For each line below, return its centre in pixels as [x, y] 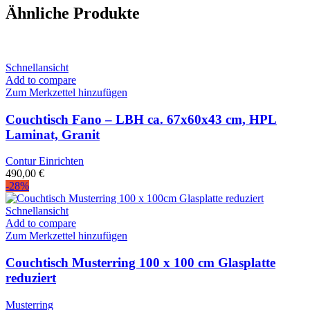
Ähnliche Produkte [73, 13]
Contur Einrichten [45, 161]
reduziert [31, 278]
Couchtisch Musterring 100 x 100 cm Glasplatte [140, 263]
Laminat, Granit [53, 134]
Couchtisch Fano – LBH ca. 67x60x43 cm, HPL [141, 119]
